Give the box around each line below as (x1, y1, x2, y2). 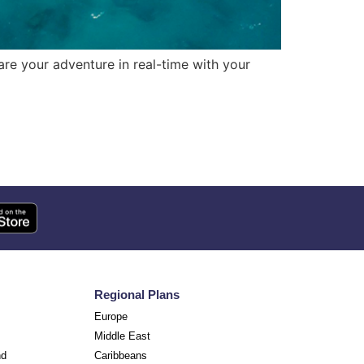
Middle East (94, 330, 150, 343)
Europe (94, 310, 128, 323)
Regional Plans (94, 288, 180, 302)
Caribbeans (94, 349, 147, 362)
